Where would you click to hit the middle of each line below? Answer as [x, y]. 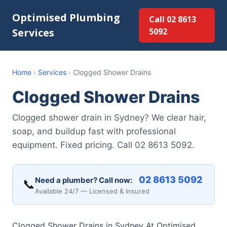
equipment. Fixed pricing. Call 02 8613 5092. [103, 145]
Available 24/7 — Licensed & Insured [92, 191]
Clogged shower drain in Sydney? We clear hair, [109, 118]
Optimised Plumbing [66, 17]
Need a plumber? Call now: [84, 180]
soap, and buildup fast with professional [94, 131]
